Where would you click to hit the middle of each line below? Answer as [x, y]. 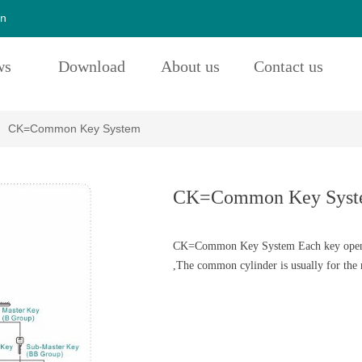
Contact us [288, 66]
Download [91, 66]
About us [190, 66]
